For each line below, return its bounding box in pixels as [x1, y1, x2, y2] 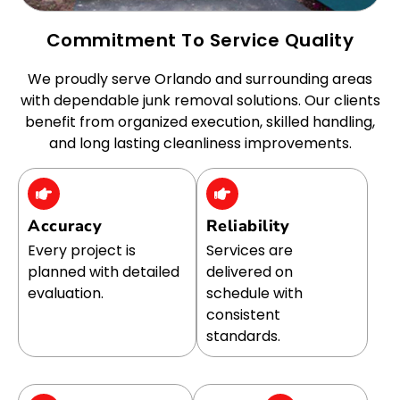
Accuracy [28, 214, 102, 237]
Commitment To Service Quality [46, 28, 354, 54]
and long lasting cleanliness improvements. [48, 133, 352, 154]
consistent [205, 304, 280, 325]
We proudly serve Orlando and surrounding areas [28, 69, 372, 90]
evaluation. [28, 282, 104, 304]
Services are [205, 239, 293, 261]
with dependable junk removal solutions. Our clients [20, 90, 380, 112]
